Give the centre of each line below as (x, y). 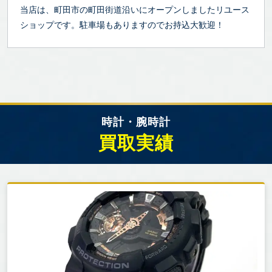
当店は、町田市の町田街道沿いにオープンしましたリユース (135, 10)
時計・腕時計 (136, 122)
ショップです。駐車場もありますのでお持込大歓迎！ (122, 25)
